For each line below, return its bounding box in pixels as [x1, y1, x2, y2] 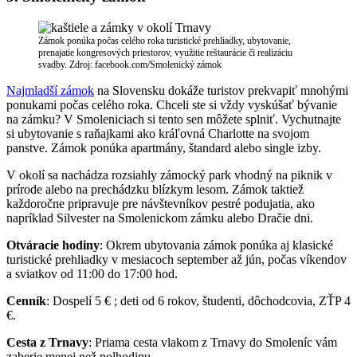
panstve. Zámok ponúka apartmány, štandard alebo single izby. [6, 141, 321, 155]
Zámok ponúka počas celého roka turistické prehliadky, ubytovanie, [38, 35, 291, 46]
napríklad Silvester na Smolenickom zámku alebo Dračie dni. [6, 211, 313, 225]
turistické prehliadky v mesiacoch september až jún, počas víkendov [6, 253, 347, 266]
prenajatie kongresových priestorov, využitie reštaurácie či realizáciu [38, 47, 292, 58]
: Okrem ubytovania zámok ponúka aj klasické [100, 238, 333, 252]
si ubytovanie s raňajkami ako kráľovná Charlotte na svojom [6, 127, 309, 140]
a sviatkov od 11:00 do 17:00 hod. [6, 267, 178, 280]
